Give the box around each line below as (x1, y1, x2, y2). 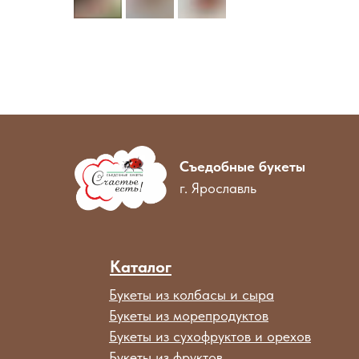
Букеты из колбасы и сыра (109, 286, 274, 303)
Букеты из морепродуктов (109, 307, 268, 324)
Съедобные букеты (179, 158, 305, 175)
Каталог (110, 256, 171, 276)
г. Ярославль (179, 179, 256, 196)
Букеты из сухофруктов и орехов (109, 328, 311, 345)
